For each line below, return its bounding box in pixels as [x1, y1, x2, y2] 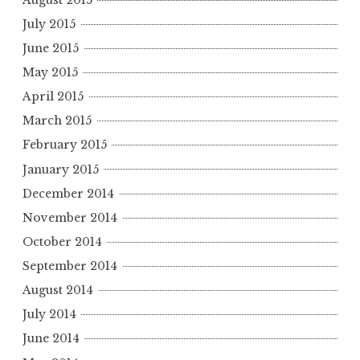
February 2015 [22, 137, 107, 153]
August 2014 [22, 283, 93, 298]
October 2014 [22, 234, 102, 249]
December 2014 [22, 186, 114, 201]
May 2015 [22, 65, 78, 80]
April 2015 [22, 89, 84, 104]
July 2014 [22, 307, 76, 322]
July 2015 [22, 16, 76, 31]
